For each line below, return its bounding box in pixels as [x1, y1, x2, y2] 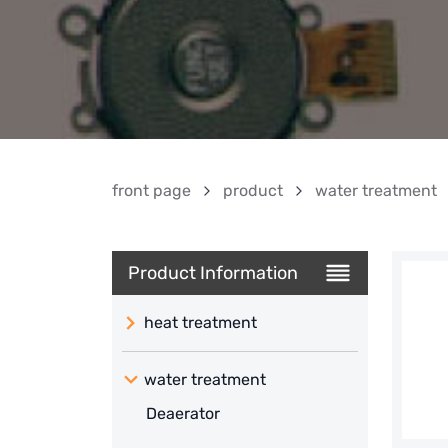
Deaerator [146, 404, 220, 424]
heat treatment [144, 313, 257, 333]
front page [112, 181, 191, 201]
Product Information [128, 262, 298, 285]
